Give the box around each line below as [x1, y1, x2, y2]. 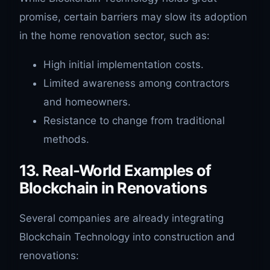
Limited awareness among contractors [43, 77, 230, 89]
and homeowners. [43, 95, 131, 108]
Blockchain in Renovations [19, 178, 207, 197]
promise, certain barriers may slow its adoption [19, 10, 247, 23]
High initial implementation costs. [43, 58, 204, 71]
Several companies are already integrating [19, 212, 224, 224]
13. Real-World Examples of [19, 160, 212, 180]
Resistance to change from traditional [43, 114, 225, 127]
